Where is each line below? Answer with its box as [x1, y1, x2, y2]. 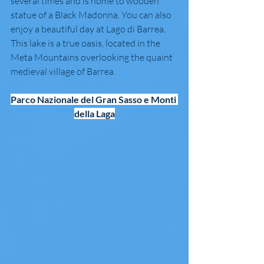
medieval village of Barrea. [11, 65, 115, 78]
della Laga [74, 108, 115, 120]
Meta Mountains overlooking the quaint [11, 51, 174, 64]
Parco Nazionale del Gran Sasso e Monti [11, 94, 178, 105]
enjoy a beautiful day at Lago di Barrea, [11, 23, 167, 35]
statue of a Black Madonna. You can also [11, 9, 173, 21]
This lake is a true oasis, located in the [11, 37, 162, 49]
